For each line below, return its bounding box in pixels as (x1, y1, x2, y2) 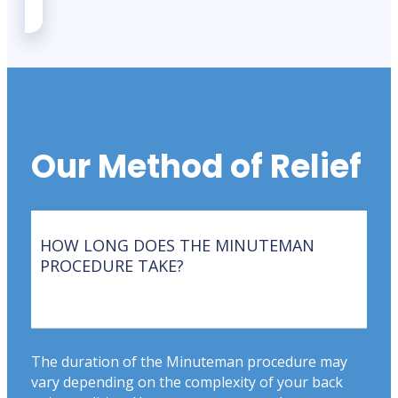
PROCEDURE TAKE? (40, 254, 184, 276)
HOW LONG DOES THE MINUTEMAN (40, 234, 314, 256)
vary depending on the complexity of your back (31, 371, 343, 392)
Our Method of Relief (31, 143, 362, 189)
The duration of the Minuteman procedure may (31, 351, 347, 371)
